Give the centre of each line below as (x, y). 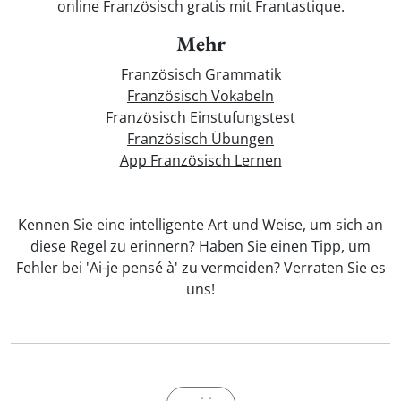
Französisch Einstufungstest (200, 117)
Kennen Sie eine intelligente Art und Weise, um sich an (200, 225)
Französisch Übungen (200, 139)
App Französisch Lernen (200, 160)
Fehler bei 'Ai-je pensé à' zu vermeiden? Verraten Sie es (200, 268)
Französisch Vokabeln (200, 96)
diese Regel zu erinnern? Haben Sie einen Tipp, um (200, 246)
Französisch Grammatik (200, 74)
